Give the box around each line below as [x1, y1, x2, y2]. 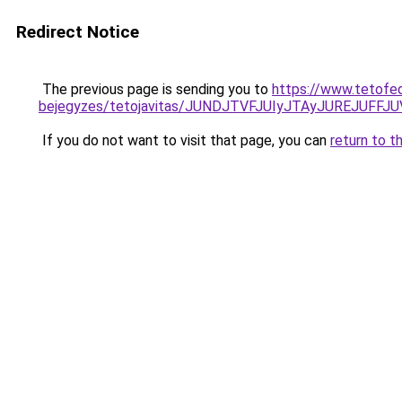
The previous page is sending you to [39, 81, 272, 98]
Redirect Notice [16, 22, 139, 42]
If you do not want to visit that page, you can [39, 132, 330, 149]
